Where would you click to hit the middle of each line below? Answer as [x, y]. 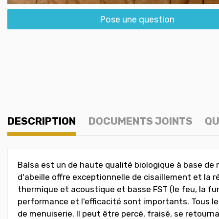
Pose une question [137, 19]
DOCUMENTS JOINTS [140, 121]
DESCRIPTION [42, 121]
